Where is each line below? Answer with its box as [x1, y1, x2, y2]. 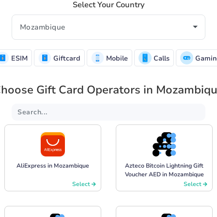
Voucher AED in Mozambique [124, 170, 204, 178]
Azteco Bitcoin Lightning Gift [125, 161, 203, 170]
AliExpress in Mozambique [16, 161, 89, 170]
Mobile [104, 53, 128, 63]
